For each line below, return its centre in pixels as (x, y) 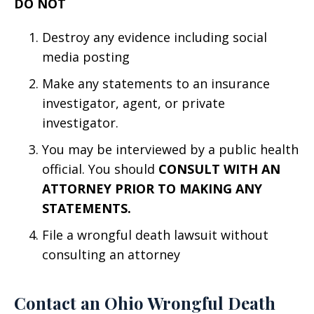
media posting (86, 57)
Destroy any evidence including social (155, 37)
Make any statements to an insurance (156, 83)
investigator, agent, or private (134, 103)
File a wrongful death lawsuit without (155, 235)
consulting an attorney (111, 254)
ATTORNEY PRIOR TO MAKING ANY (152, 189)
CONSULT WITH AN (219, 169)
